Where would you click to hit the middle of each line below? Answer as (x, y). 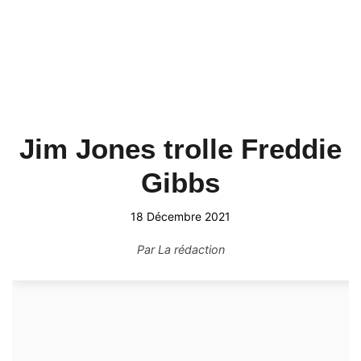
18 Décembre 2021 (180, 216)
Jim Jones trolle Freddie (180, 149)
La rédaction (191, 249)
